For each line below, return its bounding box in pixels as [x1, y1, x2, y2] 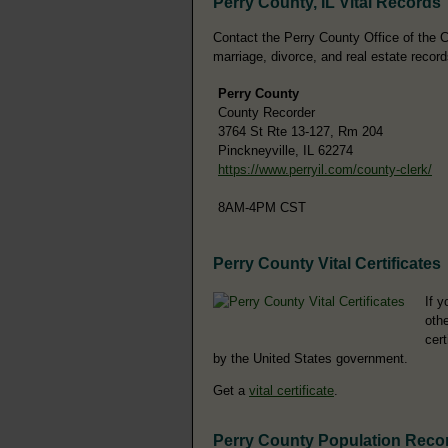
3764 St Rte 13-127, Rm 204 [218, 123, 383, 139]
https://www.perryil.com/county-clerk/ [218, 161, 432, 177]
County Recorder [218, 104, 315, 120]
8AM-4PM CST [218, 199, 306, 215]
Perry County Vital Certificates [213, 254, 441, 272]
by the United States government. [213, 350, 408, 366]
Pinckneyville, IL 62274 [218, 142, 353, 158]
